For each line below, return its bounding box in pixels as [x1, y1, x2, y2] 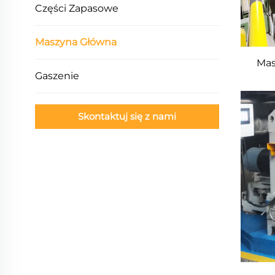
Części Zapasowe [35, 2, 118, 14]
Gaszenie [35, 70, 79, 82]
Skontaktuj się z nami [78, 110, 176, 122]
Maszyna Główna [35, 36, 117, 48]
